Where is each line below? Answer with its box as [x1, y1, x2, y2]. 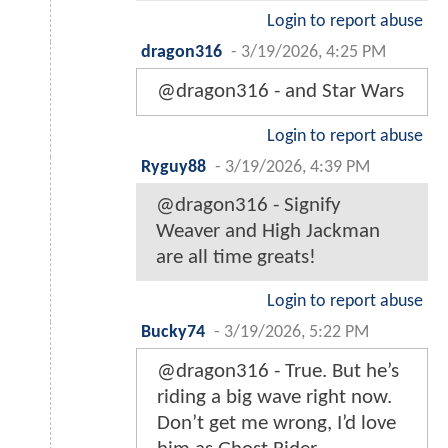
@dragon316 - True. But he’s [157, 361, 399, 383]
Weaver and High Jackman [156, 221, 380, 243]
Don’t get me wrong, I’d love [157, 413, 396, 435]
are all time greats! [156, 247, 316, 269]
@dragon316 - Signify [156, 195, 341, 217]
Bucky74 [141, 324, 205, 342]
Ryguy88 [141, 159, 206, 177]
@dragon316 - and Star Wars [157, 81, 404, 103]
